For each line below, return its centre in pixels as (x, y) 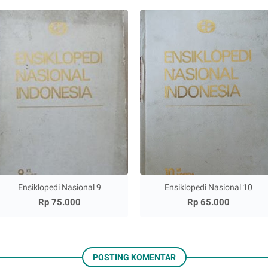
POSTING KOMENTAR (134, 258)
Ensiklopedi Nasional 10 (209, 188)
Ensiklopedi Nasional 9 (59, 188)
